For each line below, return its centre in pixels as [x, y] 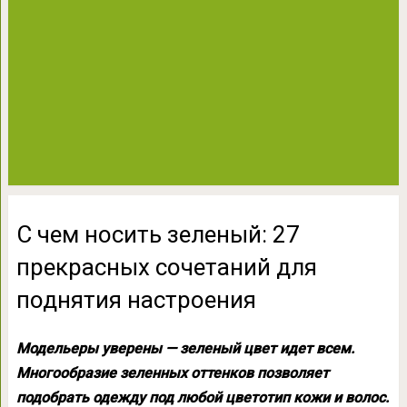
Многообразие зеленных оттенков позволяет [172, 373]
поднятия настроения [136, 300]
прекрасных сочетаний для [166, 267]
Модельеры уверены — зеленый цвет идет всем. [185, 348]
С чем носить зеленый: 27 [158, 234]
